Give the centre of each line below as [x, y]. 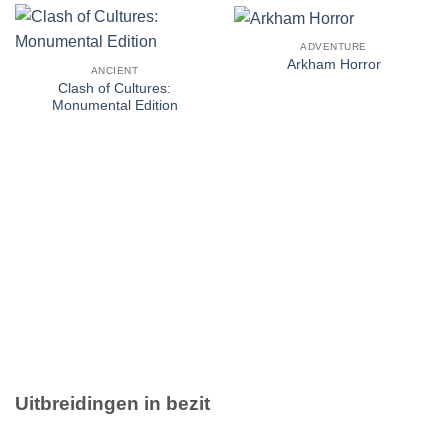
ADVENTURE [333, 47]
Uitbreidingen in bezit [112, 404]
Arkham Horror [333, 65]
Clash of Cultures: [114, 88]
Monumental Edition [114, 105]
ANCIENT [114, 70]
